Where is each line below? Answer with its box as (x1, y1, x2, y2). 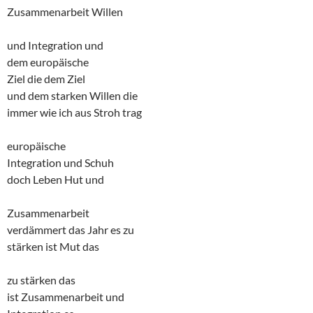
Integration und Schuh (7, 156, 114, 170)
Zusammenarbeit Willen (7, 5, 123, 19)
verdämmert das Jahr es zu (7, 223, 134, 237)
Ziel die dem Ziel (7, 72, 85, 86)
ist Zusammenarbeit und (7, 290, 124, 304)
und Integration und (7, 38, 103, 52)
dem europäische (7, 55, 89, 69)
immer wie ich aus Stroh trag (7, 105, 142, 119)
